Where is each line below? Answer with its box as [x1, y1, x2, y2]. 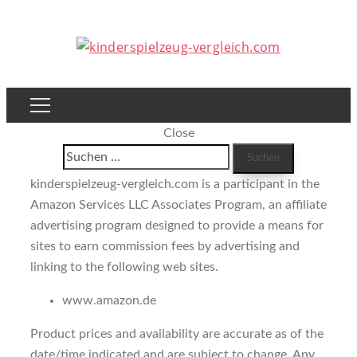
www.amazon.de [62, 294, 156, 307]
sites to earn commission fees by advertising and [30, 240, 300, 253]
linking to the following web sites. [30, 261, 218, 273]
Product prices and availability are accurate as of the [30, 328, 324, 340]
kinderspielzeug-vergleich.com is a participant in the [30, 178, 320, 190]
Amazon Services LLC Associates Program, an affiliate [30, 198, 327, 211]
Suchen [62, 147, 104, 159]
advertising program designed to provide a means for [30, 219, 324, 232]
